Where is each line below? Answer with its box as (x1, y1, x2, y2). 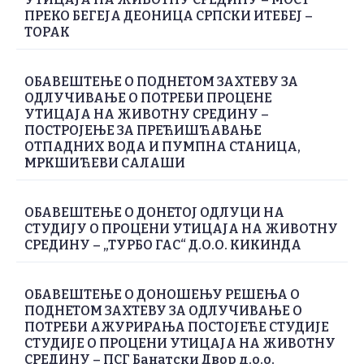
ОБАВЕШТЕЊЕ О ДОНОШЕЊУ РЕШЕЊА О (24, 287, 300, 303)
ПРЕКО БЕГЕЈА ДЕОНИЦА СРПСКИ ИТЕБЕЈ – (24, 8, 313, 24)
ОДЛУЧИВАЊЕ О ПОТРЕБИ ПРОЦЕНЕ (24, 90, 272, 106)
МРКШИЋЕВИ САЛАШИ (24, 155, 185, 171)
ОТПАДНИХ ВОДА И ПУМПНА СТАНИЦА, (24, 139, 301, 155)
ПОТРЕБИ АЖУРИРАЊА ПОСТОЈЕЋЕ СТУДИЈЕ (24, 319, 329, 336)
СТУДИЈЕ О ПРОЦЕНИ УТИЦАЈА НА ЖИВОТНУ (24, 336, 336, 352)
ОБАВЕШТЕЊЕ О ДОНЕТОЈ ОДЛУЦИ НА (24, 205, 284, 221)
